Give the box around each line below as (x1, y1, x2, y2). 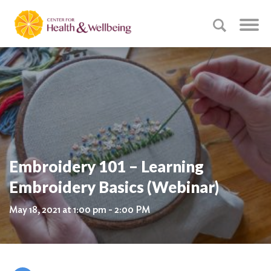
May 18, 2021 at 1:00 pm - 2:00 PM (9, 204, 150, 215)
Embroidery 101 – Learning (9, 157, 204, 176)
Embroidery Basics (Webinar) (9, 177, 219, 197)
